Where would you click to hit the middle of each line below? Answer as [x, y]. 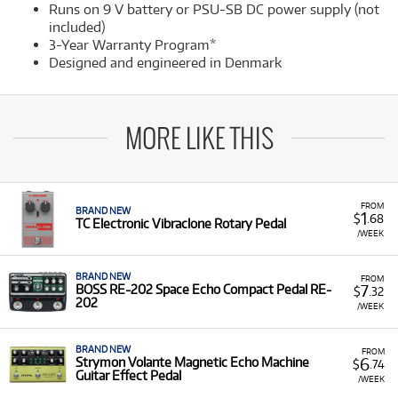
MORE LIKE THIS [199, 140]
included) [77, 27]
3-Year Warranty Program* [132, 45]
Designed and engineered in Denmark [165, 63]
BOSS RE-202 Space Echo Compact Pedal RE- [203, 289]
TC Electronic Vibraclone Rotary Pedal [181, 223]
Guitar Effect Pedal [128, 375]
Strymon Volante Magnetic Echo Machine [192, 362]
